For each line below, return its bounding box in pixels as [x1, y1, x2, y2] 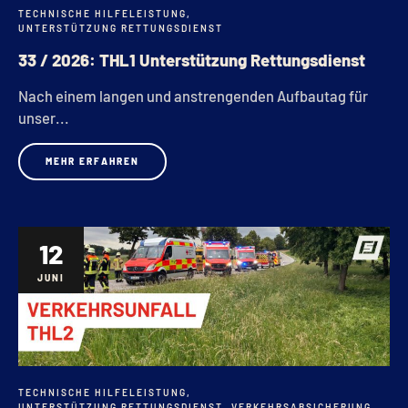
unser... [18, 108, 69, 127]
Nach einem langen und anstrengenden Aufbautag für [18, 87, 368, 106]
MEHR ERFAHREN [46, 156, 139, 168]
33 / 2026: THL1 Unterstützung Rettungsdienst [18, 50, 365, 71]
